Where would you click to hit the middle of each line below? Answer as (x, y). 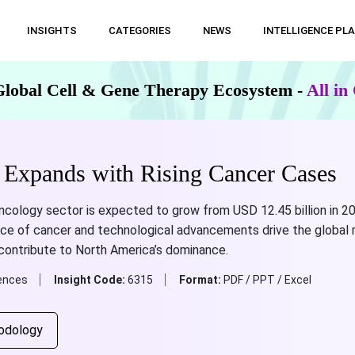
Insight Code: (90, 280)
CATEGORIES (139, 31)
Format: (201, 280)
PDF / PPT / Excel (267, 280)
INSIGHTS (52, 31)
